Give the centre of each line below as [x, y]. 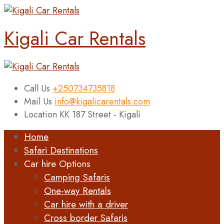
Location [42, 114]
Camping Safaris [77, 177]
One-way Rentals [77, 190]
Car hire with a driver [86, 204]
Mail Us [39, 101]
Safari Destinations [61, 150]
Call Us [38, 88]
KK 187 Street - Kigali [100, 114]
